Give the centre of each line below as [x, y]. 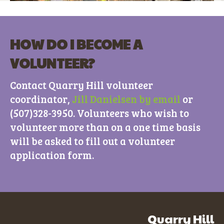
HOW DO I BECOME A [76, 44]
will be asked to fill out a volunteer [92, 141]
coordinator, [41, 99]
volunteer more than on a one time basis [105, 127]
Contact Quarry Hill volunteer [81, 85]
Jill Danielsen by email [126, 99]
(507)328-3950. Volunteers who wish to [99, 113]
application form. [52, 155]
